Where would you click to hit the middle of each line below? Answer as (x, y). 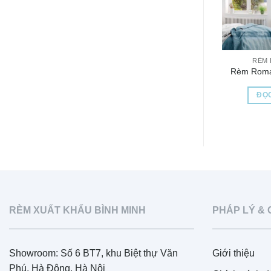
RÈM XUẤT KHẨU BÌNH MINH (77, 211)
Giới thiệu (233, 253)
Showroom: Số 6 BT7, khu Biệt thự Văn (93, 253)
